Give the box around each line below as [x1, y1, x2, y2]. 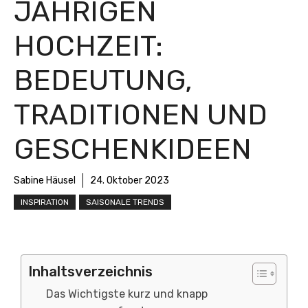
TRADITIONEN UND [14, 98, 267, 132]
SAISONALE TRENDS [86, 197, 164, 207]
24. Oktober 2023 [90, 175, 169, 186]
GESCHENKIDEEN [14, 132, 252, 166]
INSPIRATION [21, 197, 69, 207]
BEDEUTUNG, [14, 63, 192, 98]
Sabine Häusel [14, 175, 76, 186]
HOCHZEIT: [14, 29, 163, 63]
